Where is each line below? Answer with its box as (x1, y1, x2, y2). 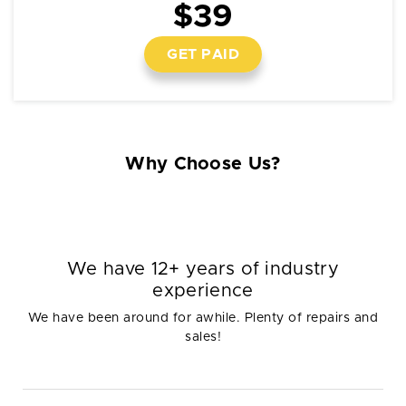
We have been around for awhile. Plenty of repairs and (27, 312, 379, 324)
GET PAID (167, 47, 239, 62)
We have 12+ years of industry (67, 260, 339, 278)
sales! (185, 331, 221, 343)
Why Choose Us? (125, 155, 281, 173)
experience (152, 282, 254, 300)
